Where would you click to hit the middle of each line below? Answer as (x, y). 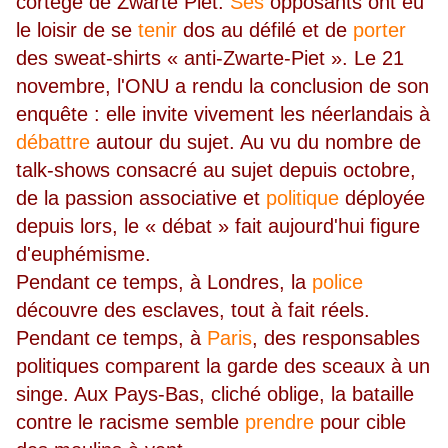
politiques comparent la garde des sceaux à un (223, 366)
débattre (53, 142)
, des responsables (336, 338)
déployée (382, 198)
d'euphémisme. (83, 254)
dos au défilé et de (265, 30)
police (337, 282)
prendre (279, 422)
